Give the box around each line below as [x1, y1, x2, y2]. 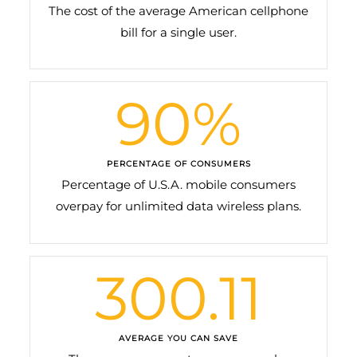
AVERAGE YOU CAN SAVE [119, 332, 238, 343]
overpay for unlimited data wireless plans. [56, 198, 301, 214]
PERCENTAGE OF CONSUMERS [106, 159, 251, 170]
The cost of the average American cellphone [49, 3, 308, 19]
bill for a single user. [120, 25, 237, 41]
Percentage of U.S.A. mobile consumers [61, 177, 296, 193]
